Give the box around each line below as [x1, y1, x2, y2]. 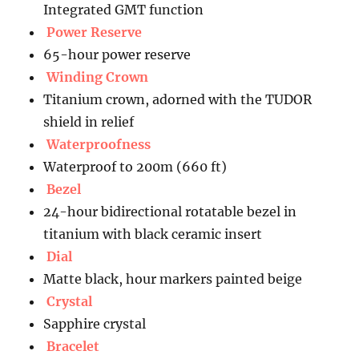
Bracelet [46, 337, 100, 354]
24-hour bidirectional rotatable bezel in [43, 203, 297, 220]
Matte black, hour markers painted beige [43, 270, 303, 287]
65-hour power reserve [43, 46, 192, 63]
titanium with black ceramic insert [43, 225, 263, 242]
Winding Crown [46, 68, 149, 85]
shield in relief [43, 113, 135, 130]
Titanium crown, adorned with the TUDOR [43, 91, 313, 107]
